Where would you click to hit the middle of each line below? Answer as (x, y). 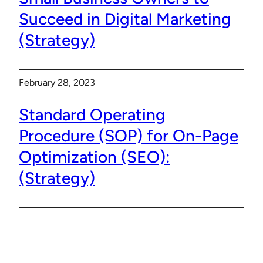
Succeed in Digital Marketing (125, 18)
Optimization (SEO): (94, 157)
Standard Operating (92, 115)
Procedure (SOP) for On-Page (129, 136)
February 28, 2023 (57, 82)
